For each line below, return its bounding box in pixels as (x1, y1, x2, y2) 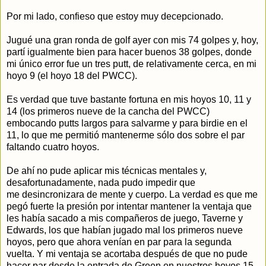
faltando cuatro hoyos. (7, 141, 99, 152)
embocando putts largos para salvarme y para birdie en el (7, 118, 248, 128)
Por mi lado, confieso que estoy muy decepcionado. (7, 11, 223, 21)
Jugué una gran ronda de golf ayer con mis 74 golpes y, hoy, (7, 34, 258, 45)
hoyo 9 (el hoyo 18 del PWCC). (7, 70, 137, 81)
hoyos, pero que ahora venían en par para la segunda (7, 236, 232, 247)
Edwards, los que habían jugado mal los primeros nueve (7, 224, 243, 235)
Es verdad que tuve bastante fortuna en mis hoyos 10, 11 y (7, 94, 251, 104)
